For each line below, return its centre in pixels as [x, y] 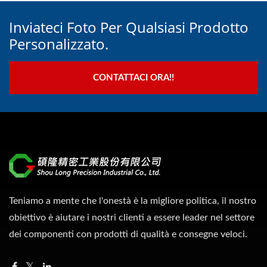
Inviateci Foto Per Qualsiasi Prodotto [129, 27]
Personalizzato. [59, 44]
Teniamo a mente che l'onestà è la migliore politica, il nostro [133, 201]
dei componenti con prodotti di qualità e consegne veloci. [128, 234]
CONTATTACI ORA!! [133, 78]
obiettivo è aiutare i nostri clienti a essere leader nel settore [132, 218]
